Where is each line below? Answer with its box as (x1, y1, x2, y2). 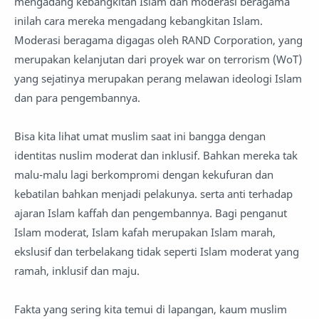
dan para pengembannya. (14, 90, 143, 105)
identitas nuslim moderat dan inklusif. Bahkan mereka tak (14, 148, 298, 162)
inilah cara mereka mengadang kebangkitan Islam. (14, 14, 263, 28)
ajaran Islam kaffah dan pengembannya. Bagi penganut (14, 206, 287, 220)
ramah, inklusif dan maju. (14, 263, 142, 278)
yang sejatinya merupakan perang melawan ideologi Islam (14, 71, 302, 85)
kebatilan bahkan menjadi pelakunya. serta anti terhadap (14, 187, 293, 201)
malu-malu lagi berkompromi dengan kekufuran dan (14, 167, 273, 182)
